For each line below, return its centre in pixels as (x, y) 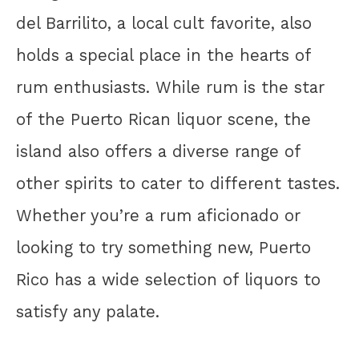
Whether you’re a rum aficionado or (158, 215)
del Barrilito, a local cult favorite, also (164, 23)
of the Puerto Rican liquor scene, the (163, 119)
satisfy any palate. (88, 311)
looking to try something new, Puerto (163, 247)
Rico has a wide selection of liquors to (168, 279)
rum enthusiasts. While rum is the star (170, 87)
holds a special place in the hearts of (163, 55)
